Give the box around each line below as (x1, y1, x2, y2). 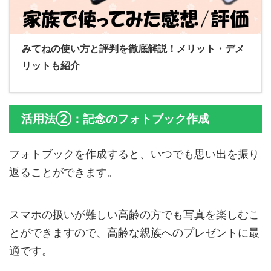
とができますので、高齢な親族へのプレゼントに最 (9, 226, 260, 240)
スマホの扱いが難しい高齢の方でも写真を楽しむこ (9, 208, 260, 221)
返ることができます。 (9, 166, 118, 179)
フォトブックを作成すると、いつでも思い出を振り (9, 148, 260, 161)
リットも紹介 (22, 59, 80, 72)
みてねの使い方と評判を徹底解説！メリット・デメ (22, 42, 244, 55)
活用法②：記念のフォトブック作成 (21, 112, 209, 126)
